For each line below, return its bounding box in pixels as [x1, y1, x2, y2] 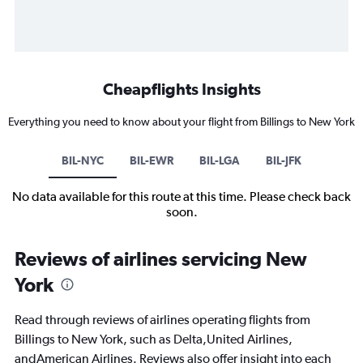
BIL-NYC [62, 154, 104, 168]
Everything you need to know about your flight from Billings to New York [8, 115, 355, 129]
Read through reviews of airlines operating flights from [15, 312, 310, 328]
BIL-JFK [266, 154, 301, 168]
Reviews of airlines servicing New [15, 247, 307, 271]
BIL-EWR [130, 154, 173, 168]
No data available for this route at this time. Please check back [12, 189, 351, 205]
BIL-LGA [199, 154, 240, 168]
